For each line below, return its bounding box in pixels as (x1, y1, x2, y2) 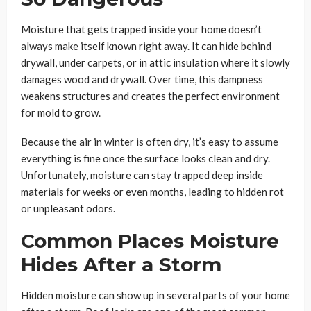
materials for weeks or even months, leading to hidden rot (21, 185, 284, 199)
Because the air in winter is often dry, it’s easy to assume (21, 135, 278, 149)
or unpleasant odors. (21, 202, 115, 215)
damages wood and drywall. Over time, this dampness (21, 73, 263, 86)
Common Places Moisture (21, 229, 279, 253)
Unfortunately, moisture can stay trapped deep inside (21, 169, 263, 182)
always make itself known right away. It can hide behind (21, 40, 271, 53)
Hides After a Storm (21, 253, 221, 277)
